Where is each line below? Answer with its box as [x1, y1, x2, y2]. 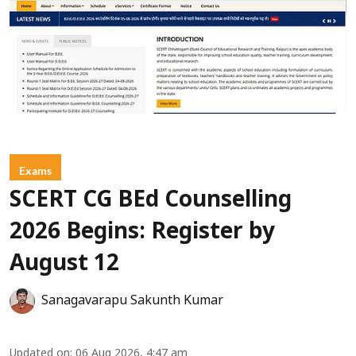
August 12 [10, 251, 119, 279]
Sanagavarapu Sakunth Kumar [41, 293, 223, 310]
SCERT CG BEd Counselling [10, 188, 292, 215]
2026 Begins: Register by [10, 219, 275, 247]
